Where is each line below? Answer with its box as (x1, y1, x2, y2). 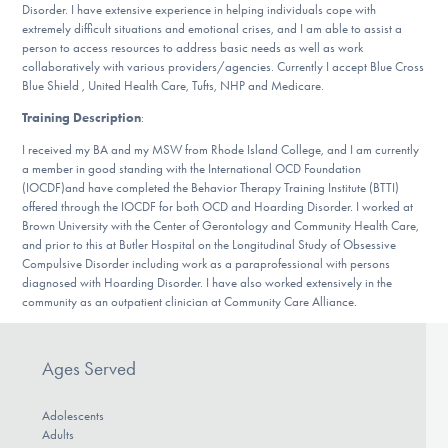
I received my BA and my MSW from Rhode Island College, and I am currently (22, 141, 420, 157)
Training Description (22, 109, 142, 125)
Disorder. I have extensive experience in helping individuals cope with (22, 2, 377, 18)
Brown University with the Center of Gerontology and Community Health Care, (22, 217, 420, 233)
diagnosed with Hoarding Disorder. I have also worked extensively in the (22, 274, 393, 290)
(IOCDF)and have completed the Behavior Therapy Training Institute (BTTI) (22, 179, 400, 195)
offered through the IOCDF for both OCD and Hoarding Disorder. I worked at (22, 198, 414, 214)
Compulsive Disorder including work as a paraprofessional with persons (22, 255, 391, 271)
